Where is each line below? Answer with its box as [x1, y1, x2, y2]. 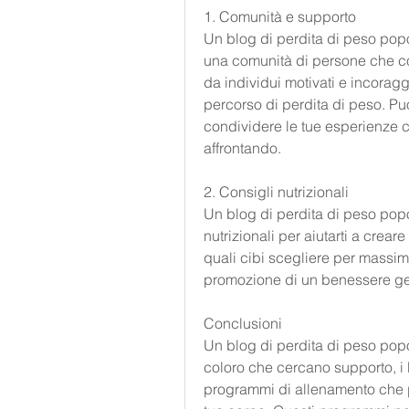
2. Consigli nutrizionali [204, 183, 349, 202]
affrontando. [204, 139, 281, 158]
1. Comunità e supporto [204, 7, 356, 26]
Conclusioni [204, 314, 282, 333]
